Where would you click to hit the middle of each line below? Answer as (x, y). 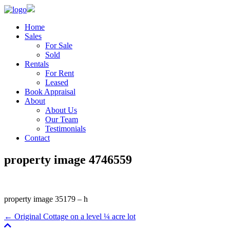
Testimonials (65, 129)
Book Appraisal (50, 92)
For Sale (59, 45)
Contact (37, 138)
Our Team (62, 119)
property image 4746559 (68, 159)
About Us (61, 110)
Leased (57, 82)
